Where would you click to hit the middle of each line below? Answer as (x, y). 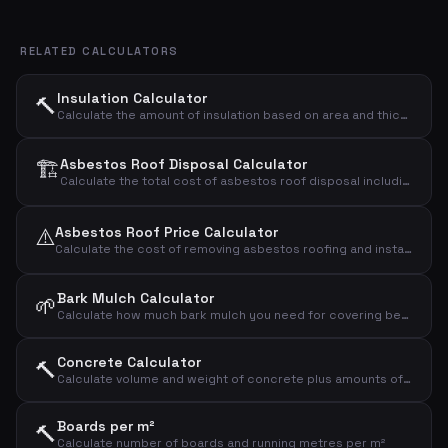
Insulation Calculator (132, 98)
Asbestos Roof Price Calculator (166, 232)
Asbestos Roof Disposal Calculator (183, 164)
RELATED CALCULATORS (99, 51)
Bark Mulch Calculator (135, 298)
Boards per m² (106, 426)
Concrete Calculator (129, 362)
